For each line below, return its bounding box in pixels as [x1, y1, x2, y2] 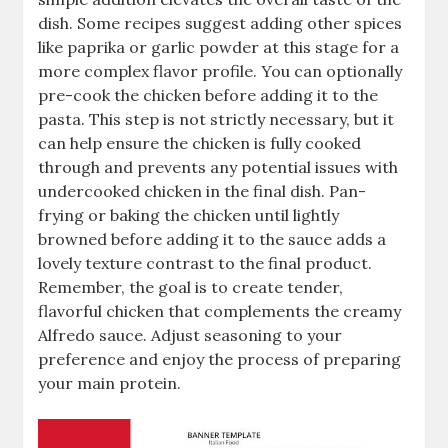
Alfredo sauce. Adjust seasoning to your [38, 324, 343, 345]
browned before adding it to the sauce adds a [38, 228, 387, 249]
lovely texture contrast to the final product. [38, 252, 373, 273]
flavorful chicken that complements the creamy [38, 300, 402, 321]
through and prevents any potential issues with [38, 156, 399, 177]
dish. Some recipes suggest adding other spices [38, 12, 403, 33]
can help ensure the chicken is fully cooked [38, 132, 362, 153]
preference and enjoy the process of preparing [38, 348, 402, 369]
